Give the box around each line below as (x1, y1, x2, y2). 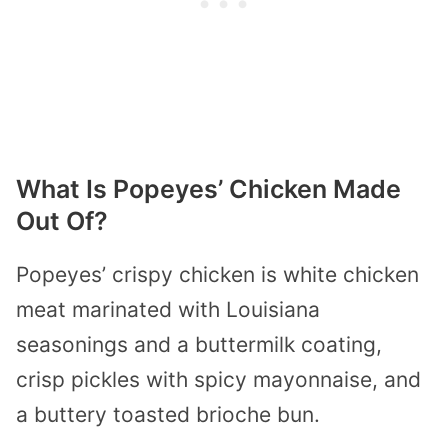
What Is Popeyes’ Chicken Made (16, 174, 401, 205)
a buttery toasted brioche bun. (16, 402, 320, 428)
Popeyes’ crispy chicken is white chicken (16, 262, 419, 288)
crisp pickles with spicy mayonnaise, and (16, 367, 421, 393)
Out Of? (16, 206, 108, 237)
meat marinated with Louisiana (16, 297, 320, 323)
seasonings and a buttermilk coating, (16, 332, 382, 358)
